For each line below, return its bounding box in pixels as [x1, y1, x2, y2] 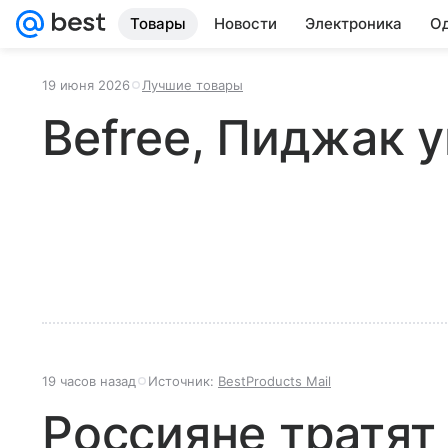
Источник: [148, 373, 218, 389]
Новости [214, 14, 277, 33]
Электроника [305, 14, 402, 33]
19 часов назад [42, 373, 136, 389]
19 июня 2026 [42, 77, 130, 93]
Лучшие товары [142, 77, 243, 93]
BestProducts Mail [218, 373, 331, 389]
